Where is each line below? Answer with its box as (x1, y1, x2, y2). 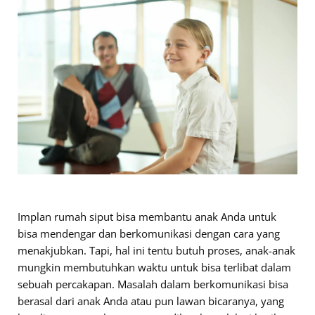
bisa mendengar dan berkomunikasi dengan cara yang (18, 226, 280, 240)
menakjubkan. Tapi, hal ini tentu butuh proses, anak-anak (18, 243, 295, 257)
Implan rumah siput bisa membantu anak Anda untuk (18, 209, 276, 224)
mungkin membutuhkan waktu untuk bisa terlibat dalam (18, 259, 291, 274)
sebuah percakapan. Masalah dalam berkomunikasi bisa (18, 276, 288, 291)
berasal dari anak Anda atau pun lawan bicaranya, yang (18, 293, 284, 308)
